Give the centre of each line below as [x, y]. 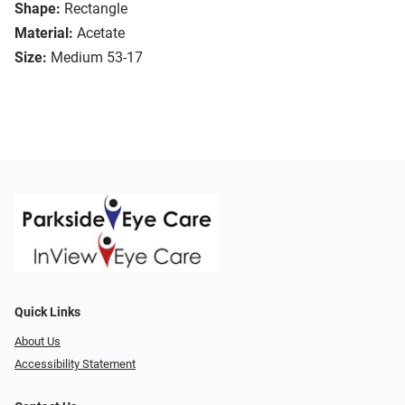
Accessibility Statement [75, 363]
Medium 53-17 [97, 58]
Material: [44, 33]
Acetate [101, 33]
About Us [38, 342]
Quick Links [47, 313]
